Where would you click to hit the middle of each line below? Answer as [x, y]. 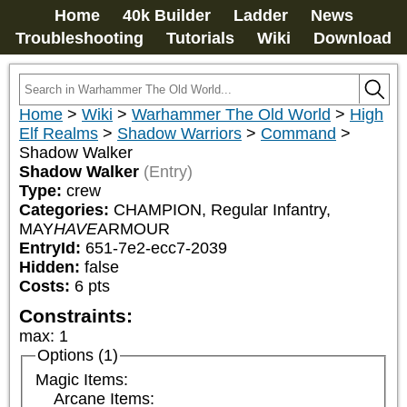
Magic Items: [81, 380]
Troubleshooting [79, 38]
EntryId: [52, 248]
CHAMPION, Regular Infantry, [222, 210]
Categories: [66, 210]
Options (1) [77, 355]
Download [352, 38]
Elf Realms [59, 134]
